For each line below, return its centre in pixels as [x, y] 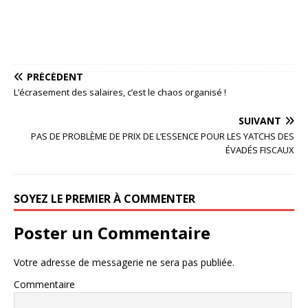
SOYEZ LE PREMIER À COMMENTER [104, 199]
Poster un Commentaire [112, 233]
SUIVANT [260, 121]
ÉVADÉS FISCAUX [260, 150]
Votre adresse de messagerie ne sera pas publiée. [124, 263]
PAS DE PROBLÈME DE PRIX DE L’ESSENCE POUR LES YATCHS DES [163, 136]
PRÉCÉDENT [55, 77]
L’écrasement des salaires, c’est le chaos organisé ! [120, 92]
